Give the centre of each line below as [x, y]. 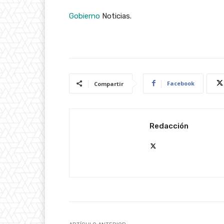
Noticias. [116, 16]
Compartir [109, 83]
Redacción [169, 126]
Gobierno [84, 16]
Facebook [181, 83]
